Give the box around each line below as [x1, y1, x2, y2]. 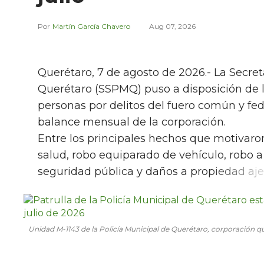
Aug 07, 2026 [149, 22, 196, 31]
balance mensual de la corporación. [38, 115, 226, 129]
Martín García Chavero [52, 22, 130, 31]
